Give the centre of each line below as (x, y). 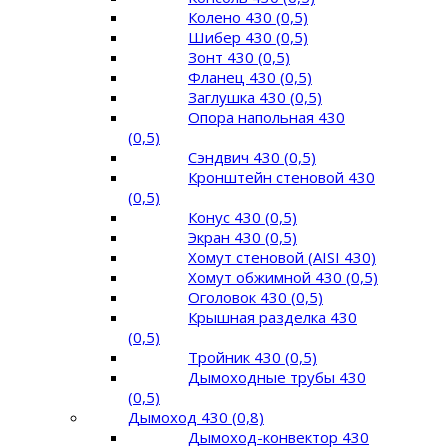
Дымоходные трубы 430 (277, 377)
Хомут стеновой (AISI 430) (282, 257)
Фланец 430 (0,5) (250, 77)
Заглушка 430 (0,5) (255, 97)
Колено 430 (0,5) (248, 17)
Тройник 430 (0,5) (252, 357)
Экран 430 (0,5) (242, 237)
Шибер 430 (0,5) (248, 37)
